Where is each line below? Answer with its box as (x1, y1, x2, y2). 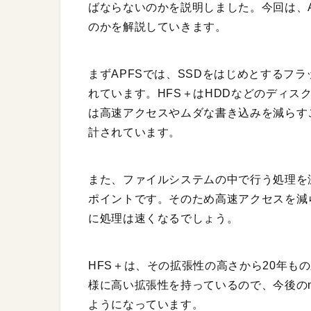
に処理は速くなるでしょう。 (88, 212, 239, 225)
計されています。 (88, 126, 181, 139)
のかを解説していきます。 (88, 21, 227, 33)
